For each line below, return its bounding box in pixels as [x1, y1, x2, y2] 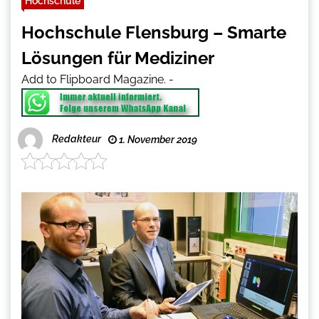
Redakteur [52, 133, 101, 145]
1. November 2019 [117, 134, 197, 146]
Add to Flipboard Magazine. [21, 73, 166, 87]
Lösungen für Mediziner [21, 48, 214, 69]
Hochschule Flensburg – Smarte [21, 22, 286, 43]
